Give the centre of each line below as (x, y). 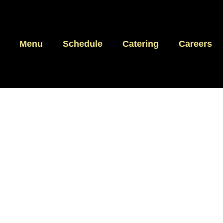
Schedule (83, 44)
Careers (195, 44)
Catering (141, 44)
